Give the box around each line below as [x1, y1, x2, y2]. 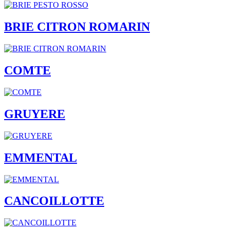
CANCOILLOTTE [4, 194, 104, 208]
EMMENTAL [4, 150, 77, 164]
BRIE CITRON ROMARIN [4, 20, 150, 34]
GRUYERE [4, 107, 65, 121]
